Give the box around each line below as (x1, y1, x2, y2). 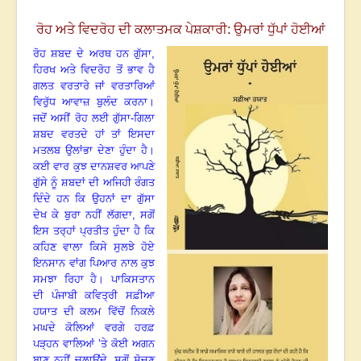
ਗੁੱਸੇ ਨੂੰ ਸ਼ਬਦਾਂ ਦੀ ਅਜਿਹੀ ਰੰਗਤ (33, 176, 155, 189)
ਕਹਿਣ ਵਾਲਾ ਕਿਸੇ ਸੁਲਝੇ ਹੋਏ (33, 241, 155, 254)
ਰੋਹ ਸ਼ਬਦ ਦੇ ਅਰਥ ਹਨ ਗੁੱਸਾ (33, 48, 151, 60)
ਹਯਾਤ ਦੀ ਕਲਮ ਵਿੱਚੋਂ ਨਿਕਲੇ (33, 305, 155, 318)
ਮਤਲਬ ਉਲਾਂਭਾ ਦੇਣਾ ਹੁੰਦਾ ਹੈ (33, 144, 147, 157)
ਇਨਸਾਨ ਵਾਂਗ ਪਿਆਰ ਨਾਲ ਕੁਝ (33, 257, 155, 270)
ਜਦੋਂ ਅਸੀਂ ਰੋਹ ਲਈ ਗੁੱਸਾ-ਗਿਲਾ (33, 112, 155, 125)
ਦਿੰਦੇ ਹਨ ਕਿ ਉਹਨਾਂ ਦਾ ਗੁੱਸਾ (33, 193, 155, 205)
